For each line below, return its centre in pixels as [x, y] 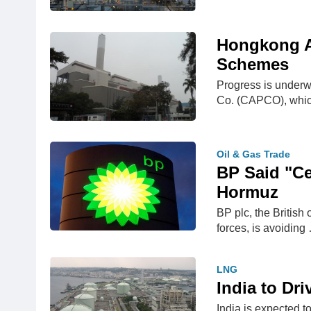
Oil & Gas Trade [253, 154]
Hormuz [247, 192]
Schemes [253, 64]
